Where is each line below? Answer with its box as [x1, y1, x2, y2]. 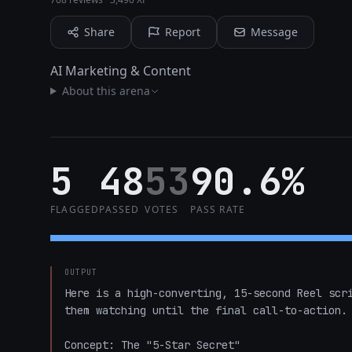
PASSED [99, 203, 140, 216]
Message [251, 24, 298, 39]
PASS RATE [190, 203, 246, 216]
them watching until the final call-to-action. [64, 303, 347, 317]
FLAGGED [50, 203, 100, 216]
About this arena [61, 83, 150, 98]
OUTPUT [64, 267, 97, 277]
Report [165, 24, 200, 39]
